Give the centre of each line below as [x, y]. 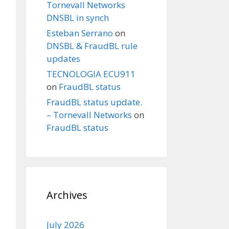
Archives [67, 195]
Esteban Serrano [80, 33]
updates [63, 59]
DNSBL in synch [78, 18]
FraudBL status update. [94, 102]
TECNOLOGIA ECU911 [91, 74]
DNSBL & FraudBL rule [92, 46]
